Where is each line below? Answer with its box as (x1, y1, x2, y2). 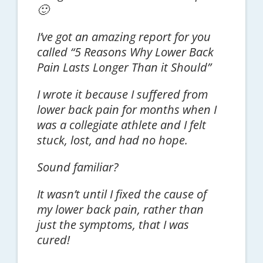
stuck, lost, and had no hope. (36, 131, 188, 148)
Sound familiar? (36, 159, 119, 175)
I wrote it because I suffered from (36, 86, 208, 102)
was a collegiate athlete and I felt (36, 116, 206, 133)
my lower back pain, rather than (36, 201, 204, 217)
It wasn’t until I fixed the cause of (36, 186, 207, 202)
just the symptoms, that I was (36, 216, 189, 232)
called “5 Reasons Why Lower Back (36, 43, 214, 60)
